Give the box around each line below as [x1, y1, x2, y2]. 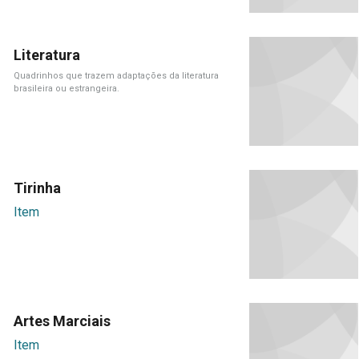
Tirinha [13, 179, 61, 196]
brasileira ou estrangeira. [13, 83, 119, 94]
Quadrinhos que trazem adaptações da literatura [13, 70, 219, 81]
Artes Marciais [13, 312, 111, 329]
